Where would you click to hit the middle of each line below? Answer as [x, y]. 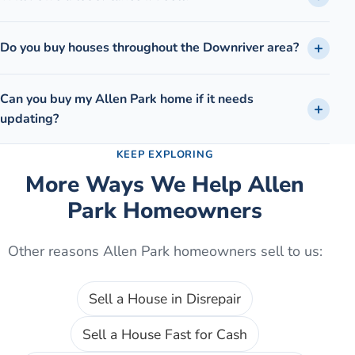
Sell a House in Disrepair [165, 299]
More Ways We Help [137, 185]
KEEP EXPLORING [165, 155]
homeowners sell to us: [246, 252]
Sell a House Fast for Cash [165, 334]
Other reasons [55, 252]
